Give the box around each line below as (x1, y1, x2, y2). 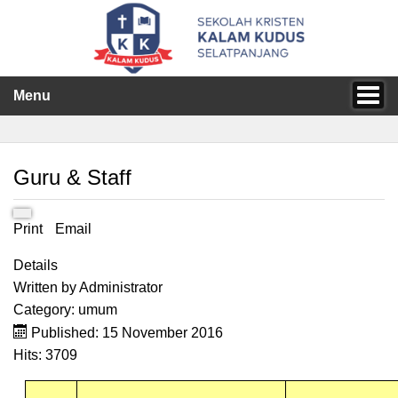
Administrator (79, 279, 163, 295)
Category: (13, 301, 78, 317)
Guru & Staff (13, 164, 131, 189)
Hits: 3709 (13, 346, 77, 362)
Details (13, 257, 58, 273)
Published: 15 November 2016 (31, 324, 223, 340)
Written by (13, 279, 79, 295)
